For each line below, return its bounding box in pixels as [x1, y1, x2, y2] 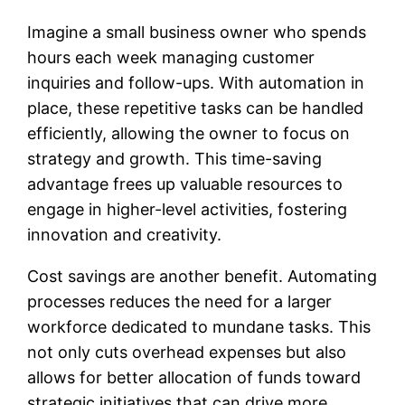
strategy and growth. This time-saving [27, 148, 323, 168]
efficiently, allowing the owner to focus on [27, 123, 351, 143]
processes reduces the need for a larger [27, 291, 333, 311]
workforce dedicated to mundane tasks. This [27, 316, 372, 336]
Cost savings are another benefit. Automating [27, 266, 378, 286]
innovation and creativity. [27, 224, 222, 244]
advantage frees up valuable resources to [27, 174, 344, 193]
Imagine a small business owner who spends [27, 22, 367, 42]
